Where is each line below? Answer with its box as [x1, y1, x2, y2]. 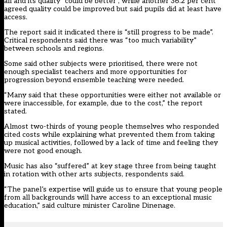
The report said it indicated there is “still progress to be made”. [4, 28, 215, 37]
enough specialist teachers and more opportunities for [4, 67, 187, 77]
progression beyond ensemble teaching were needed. [4, 75, 184, 85]
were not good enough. [4, 146, 82, 156]
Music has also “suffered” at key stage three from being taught [4, 162, 216, 171]
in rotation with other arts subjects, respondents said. [4, 170, 184, 179]
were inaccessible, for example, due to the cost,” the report [4, 99, 203, 108]
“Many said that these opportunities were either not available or [4, 91, 221, 100]
